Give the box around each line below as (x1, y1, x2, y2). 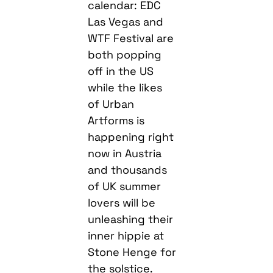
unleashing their (88, 212, 174, 227)
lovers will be (88, 196, 156, 210)
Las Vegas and (88, 15, 164, 29)
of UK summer (88, 179, 161, 194)
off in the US (88, 64, 154, 79)
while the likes (88, 80, 163, 95)
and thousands (88, 163, 168, 177)
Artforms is (88, 113, 145, 128)
